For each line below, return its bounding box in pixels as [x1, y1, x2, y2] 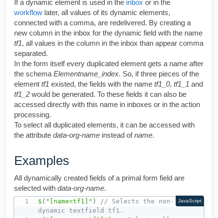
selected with [14, 184, 57, 192]
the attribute [14, 131, 53, 139]
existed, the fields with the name [49, 80, 154, 88]
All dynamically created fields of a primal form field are [14, 174, 184, 182]
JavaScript [178, 198, 201, 204]
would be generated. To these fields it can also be [30, 90, 186, 98]
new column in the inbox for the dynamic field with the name [14, 29, 202, 37]
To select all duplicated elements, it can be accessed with [14, 121, 195, 129]
